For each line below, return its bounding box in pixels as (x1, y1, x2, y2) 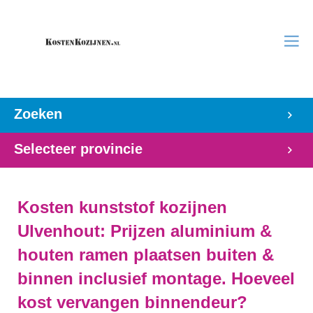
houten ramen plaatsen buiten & (17, 245, 274, 264)
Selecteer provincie (14, 141, 143, 156)
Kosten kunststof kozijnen (17, 198, 227, 217)
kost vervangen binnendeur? (17, 293, 247, 312)
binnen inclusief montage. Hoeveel (17, 269, 295, 288)
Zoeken (14, 106, 62, 122)
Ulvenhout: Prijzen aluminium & (17, 221, 272, 240)
